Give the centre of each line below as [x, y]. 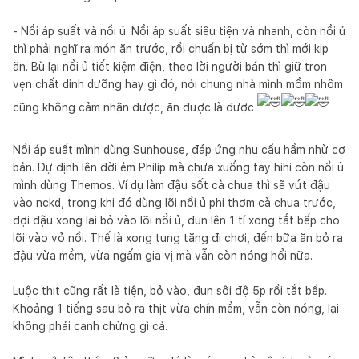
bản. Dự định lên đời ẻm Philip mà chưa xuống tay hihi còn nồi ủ [178, 167]
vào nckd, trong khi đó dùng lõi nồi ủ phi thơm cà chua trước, [174, 202]
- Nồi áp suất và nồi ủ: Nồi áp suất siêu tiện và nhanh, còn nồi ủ [179, 31]
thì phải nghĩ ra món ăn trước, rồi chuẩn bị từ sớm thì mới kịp [171, 48]
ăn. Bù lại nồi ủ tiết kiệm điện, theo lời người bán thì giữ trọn [170, 66]
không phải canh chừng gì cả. [90, 326]
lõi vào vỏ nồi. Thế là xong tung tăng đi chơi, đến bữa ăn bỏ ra [178, 238]
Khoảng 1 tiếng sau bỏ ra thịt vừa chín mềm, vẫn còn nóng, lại [176, 308]
